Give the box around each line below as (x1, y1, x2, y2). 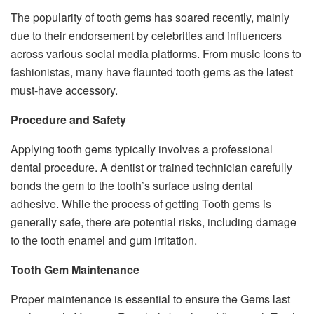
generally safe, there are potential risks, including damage (11, 214, 296, 231)
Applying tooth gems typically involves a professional (11, 141, 273, 158)
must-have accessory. (11, 82, 118, 99)
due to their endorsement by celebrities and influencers (11, 27, 282, 44)
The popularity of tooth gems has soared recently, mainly (11, 9, 289, 26)
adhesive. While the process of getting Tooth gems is (11, 196, 271, 212)
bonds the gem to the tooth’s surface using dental (11, 177, 253, 194)
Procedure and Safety (11, 111, 126, 128)
